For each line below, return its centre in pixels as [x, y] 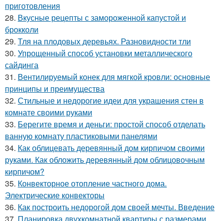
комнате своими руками [49, 112]
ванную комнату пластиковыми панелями [81, 136]
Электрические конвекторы [55, 195]
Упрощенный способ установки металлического [105, 53]
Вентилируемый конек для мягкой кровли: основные [114, 77]
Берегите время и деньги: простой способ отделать [111, 124]
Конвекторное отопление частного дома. [92, 183]
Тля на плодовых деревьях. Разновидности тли [104, 41]
